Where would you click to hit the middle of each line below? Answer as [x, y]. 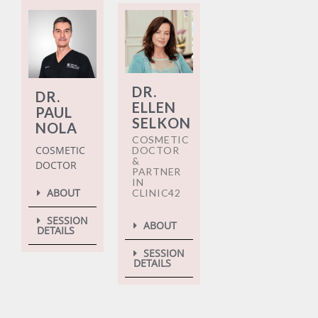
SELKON [161, 123]
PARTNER [157, 172]
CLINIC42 [157, 193]
